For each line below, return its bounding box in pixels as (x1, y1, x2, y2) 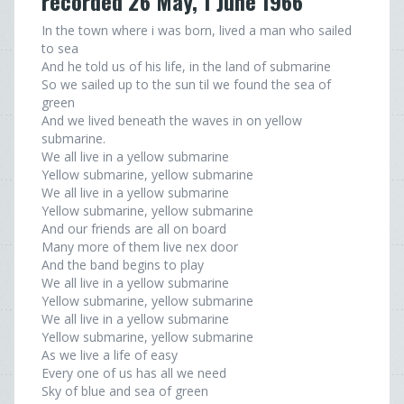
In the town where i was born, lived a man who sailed (41, 22, 352, 39)
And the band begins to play (41, 256, 204, 273)
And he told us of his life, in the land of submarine (41, 58, 331, 75)
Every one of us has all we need (41, 364, 226, 381)
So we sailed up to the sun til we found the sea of (41, 76, 331, 93)
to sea (41, 40, 78, 57)
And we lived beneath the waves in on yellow (41, 112, 302, 129)
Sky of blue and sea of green (41, 382, 208, 399)
